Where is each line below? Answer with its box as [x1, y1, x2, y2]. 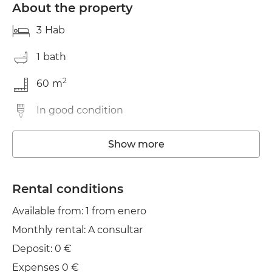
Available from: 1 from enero [12, 205, 146, 217]
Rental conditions [12, 182, 123, 196]
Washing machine [36, 131, 125, 143]
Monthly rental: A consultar [12, 224, 143, 236]
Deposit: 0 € [12, 243, 72, 254]
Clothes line [36, 185, 94, 196]
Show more [107, 138, 165, 150]
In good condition [36, 104, 123, 116]
